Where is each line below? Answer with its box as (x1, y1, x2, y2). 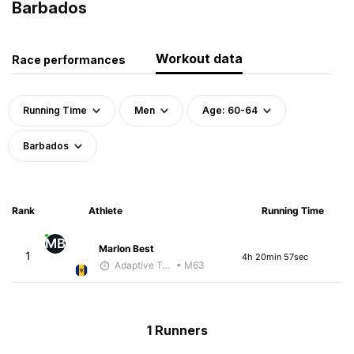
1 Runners (146, 322, 208, 338)
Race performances (12, 52, 126, 66)
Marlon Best (98, 242, 154, 254)
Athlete (88, 204, 122, 217)
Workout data (156, 50, 243, 66)
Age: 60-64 (202, 104, 258, 116)
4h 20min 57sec (242, 251, 309, 263)
